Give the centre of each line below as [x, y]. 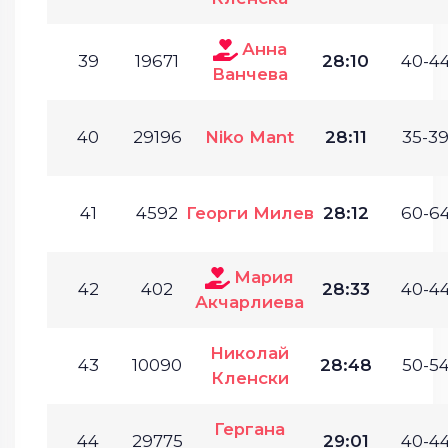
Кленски [249, 377]
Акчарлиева [249, 301]
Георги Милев [249, 212]
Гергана [249, 428]
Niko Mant [249, 136]
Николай [249, 352]
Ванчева [249, 73]
